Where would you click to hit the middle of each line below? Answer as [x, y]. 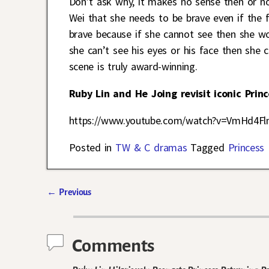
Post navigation [92, 205]
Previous [74, 192]
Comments [113, 245]
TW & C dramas [151, 147]
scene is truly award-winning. [133, 66]
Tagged [207, 147]
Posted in [90, 147]
